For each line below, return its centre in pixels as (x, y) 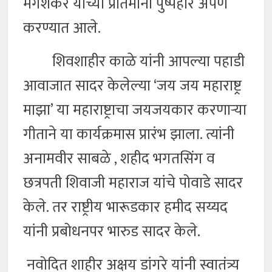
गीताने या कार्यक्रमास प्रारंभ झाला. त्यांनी (129, 135)
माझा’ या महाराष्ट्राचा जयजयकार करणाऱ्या (135, 110)
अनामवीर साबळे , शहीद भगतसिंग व (119, 159)
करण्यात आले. (62, 29)
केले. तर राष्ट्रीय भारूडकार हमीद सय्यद (126, 208)
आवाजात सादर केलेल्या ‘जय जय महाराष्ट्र (133, 86)
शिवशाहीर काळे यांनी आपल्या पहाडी (134, 62)
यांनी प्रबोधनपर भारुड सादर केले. (116, 232)
